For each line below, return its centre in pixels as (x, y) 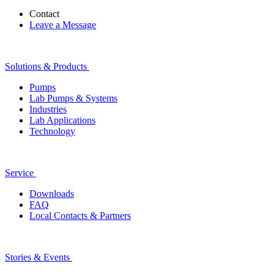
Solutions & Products (46, 67)
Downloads (52, 194)
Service (19, 173)
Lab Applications (62, 120)
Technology (52, 131)
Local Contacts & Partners (80, 216)
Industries (48, 109)
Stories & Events (37, 257)
